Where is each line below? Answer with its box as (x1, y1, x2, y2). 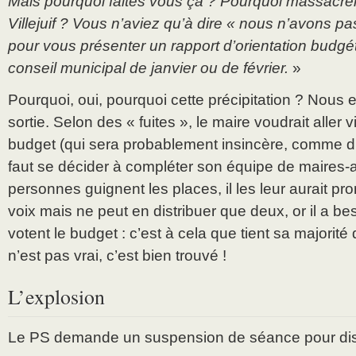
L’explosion (8, 283, 105, 311)
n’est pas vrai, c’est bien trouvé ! (8, 247, 226, 265)
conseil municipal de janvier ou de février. (8, 60, 288, 77)
